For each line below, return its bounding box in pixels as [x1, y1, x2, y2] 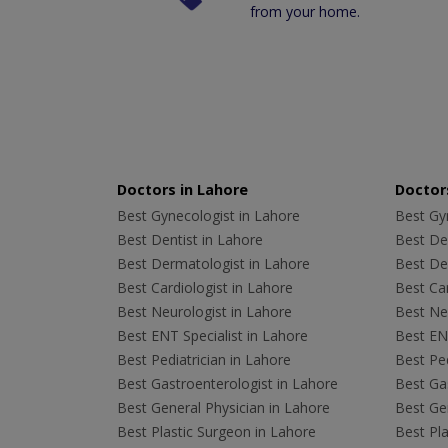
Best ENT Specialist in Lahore [117, 326, 308, 346]
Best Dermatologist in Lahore [117, 254, 310, 274]
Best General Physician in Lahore [117, 398, 330, 418]
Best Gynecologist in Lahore [117, 206, 300, 226]
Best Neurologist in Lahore [117, 302, 292, 322]
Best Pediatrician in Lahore [117, 350, 291, 370]
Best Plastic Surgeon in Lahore [117, 422, 316, 442]
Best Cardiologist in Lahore [117, 278, 293, 298]
